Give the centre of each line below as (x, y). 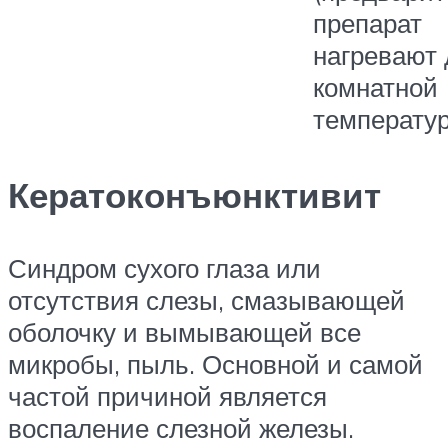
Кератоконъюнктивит (194, 195)
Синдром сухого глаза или (164, 268)
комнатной (375, 86)
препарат (367, 22)
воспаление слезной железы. (181, 428)
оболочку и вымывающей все (184, 332)
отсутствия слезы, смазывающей (206, 300)
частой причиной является (167, 396)
